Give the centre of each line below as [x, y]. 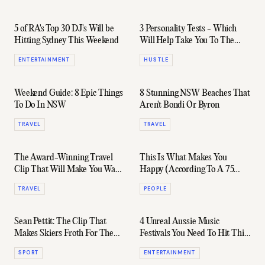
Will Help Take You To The [187, 41]
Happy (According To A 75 [187, 169]
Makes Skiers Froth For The [64, 234]
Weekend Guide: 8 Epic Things [69, 93]
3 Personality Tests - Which [188, 29]
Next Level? [160, 53]
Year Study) [161, 181]
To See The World [46, 181]
